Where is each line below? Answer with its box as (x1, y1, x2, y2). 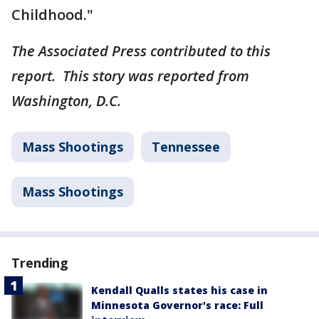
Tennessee (152, 137, 220, 155)
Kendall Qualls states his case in (91, 283, 268, 297)
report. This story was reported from (11, 66, 249, 85)
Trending (11, 253, 69, 271)
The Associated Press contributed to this (11, 41, 271, 61)
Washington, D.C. (11, 90, 121, 110)
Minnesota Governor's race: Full (91, 298, 263, 312)
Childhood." (11, 4, 93, 24)
